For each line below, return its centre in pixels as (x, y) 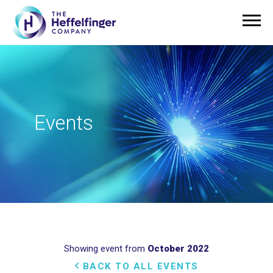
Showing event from (106, 248)
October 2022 (178, 248)
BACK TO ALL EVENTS (139, 266)
